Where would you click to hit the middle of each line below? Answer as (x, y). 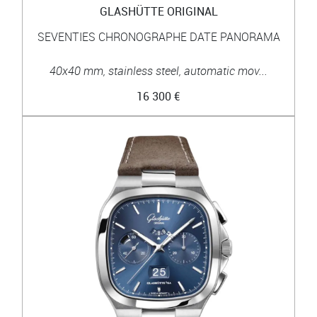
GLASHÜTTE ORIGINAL (158, 11)
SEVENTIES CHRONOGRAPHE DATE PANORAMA (158, 36)
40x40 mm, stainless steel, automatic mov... (158, 70)
